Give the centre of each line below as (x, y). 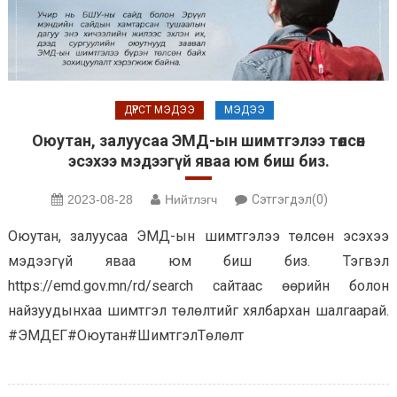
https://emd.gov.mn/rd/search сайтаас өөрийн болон (198, 286)
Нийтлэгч (191, 200)
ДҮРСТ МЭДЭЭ (159, 110)
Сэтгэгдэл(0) (290, 200)
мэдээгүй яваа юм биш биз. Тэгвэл (198, 261)
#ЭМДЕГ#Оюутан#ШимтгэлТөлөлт (125, 336)
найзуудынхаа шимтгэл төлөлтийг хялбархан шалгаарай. (198, 311)
